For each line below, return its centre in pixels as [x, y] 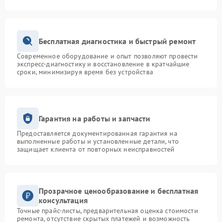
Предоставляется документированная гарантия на [97, 134]
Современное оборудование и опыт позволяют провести [108, 56]
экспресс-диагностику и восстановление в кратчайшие [103, 64]
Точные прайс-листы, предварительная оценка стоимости [108, 211]
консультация [63, 200]
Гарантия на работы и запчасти [95, 118]
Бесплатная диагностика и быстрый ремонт [117, 41]
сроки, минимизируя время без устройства [85, 72]
